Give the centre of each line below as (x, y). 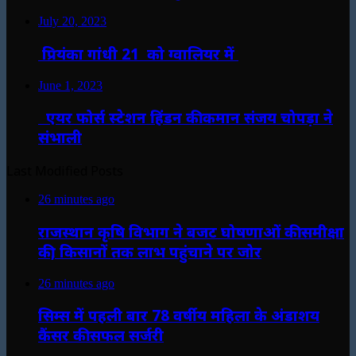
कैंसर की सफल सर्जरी (101, 335)
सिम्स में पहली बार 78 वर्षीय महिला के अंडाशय (179, 315)
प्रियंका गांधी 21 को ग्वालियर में (138, 53)
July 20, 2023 (72, 21)
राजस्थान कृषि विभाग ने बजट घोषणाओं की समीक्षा (191, 231)
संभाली (60, 137)
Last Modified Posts (65, 171)
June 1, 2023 (70, 85)
